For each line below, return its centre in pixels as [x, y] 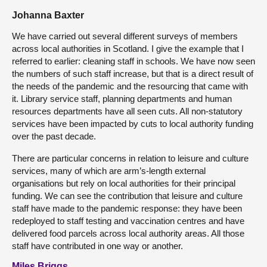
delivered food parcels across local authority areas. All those [128, 233]
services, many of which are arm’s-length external [109, 170]
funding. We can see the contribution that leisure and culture [127, 195]
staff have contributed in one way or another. [97, 246]
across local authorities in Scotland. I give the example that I [128, 48]
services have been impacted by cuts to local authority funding [133, 123]
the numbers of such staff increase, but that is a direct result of [133, 73]
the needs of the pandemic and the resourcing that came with [130, 86]
